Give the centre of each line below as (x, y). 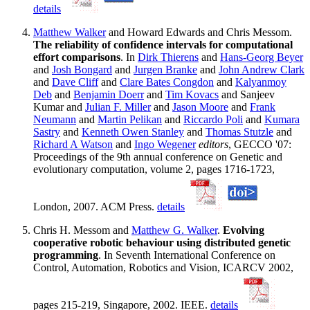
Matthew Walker (70, 32)
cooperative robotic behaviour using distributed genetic (162, 242)
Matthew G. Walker (174, 230)
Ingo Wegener (165, 144)
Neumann (55, 119)
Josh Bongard (82, 69)
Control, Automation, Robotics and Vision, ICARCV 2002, (163, 267)
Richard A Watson (73, 144)
